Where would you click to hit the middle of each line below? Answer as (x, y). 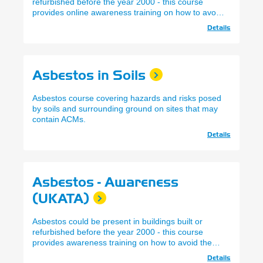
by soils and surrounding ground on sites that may (125, 109)
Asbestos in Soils (89, 75)
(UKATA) (61, 199)
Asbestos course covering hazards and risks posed (127, 98)
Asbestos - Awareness (105, 182)
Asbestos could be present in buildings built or (117, 222)
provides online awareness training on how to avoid (127, 13)
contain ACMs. (59, 119)
